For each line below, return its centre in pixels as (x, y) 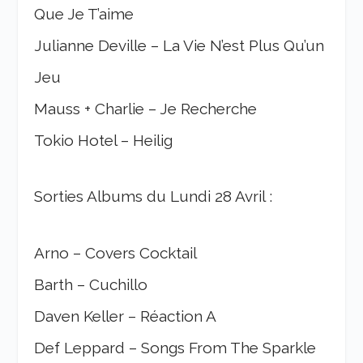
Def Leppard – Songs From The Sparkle (175, 347)
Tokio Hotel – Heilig (104, 140)
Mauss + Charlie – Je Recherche (146, 108)
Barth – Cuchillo (91, 284)
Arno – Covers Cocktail (116, 252)
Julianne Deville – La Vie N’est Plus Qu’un (179, 45)
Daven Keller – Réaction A (126, 316)
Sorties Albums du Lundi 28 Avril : (154, 196)
